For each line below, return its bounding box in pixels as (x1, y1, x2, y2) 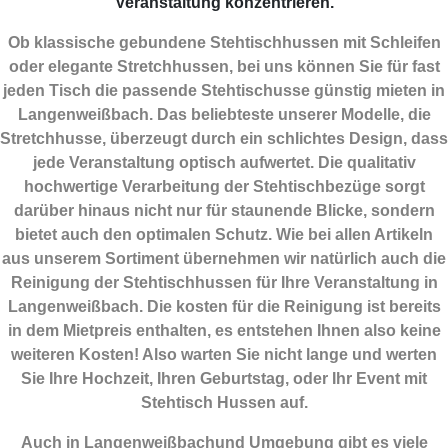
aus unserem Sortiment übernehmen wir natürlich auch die (2, 250, 446, 268)
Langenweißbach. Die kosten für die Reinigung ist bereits (7, 298, 441, 316)
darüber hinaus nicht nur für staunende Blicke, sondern (13, 202, 435, 220)
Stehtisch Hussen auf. (140, 394, 308, 412)
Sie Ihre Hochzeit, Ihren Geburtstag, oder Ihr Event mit (21, 370, 427, 388)
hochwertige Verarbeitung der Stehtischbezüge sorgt (23, 178, 425, 196)
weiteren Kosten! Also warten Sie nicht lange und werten (11, 346, 437, 364)
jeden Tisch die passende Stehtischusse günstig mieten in (3, 82, 445, 100)
